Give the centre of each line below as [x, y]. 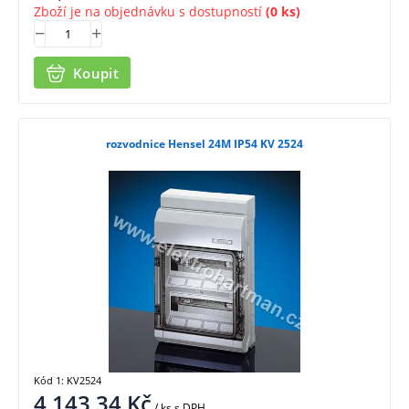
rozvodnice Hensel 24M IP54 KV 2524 [204, 143]
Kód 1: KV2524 [68, 380]
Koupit [96, 73]
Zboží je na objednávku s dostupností [148, 12]
